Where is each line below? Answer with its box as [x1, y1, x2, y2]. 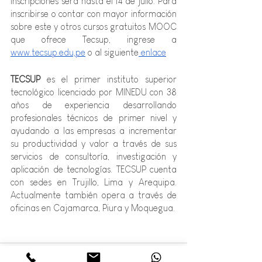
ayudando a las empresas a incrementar [11, 125, 177, 136]
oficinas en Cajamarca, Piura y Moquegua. [11, 202, 175, 213]
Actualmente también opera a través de [11, 189, 177, 200]
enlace [139, 47, 166, 57]
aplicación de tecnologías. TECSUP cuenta [11, 164, 177, 174]
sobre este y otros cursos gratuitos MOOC [11, 21, 177, 32]
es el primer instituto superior [47, 74, 177, 84]
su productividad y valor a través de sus [11, 138, 177, 149]
